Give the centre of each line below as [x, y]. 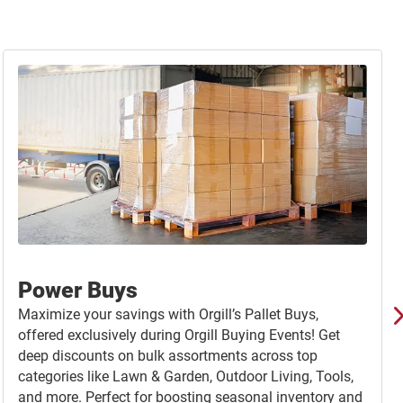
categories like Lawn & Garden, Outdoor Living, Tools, [186, 377]
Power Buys [78, 291]
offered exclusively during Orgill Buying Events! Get [179, 336]
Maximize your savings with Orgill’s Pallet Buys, [168, 315]
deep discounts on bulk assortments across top [168, 356]
